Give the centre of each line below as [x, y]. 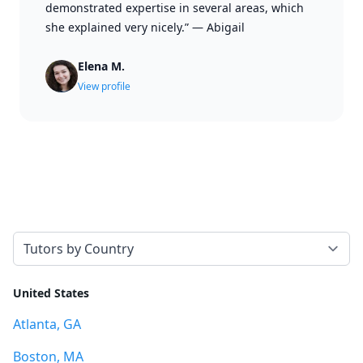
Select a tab [47, 241]
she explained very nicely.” [117, 27]
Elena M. [101, 66]
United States [51, 293]
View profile [104, 86]
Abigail [226, 27]
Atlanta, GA [47, 324]
